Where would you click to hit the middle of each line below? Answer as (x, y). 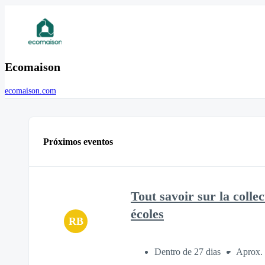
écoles (147, 214)
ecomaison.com (30, 91)
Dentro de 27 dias (189, 252)
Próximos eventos (78, 141)
